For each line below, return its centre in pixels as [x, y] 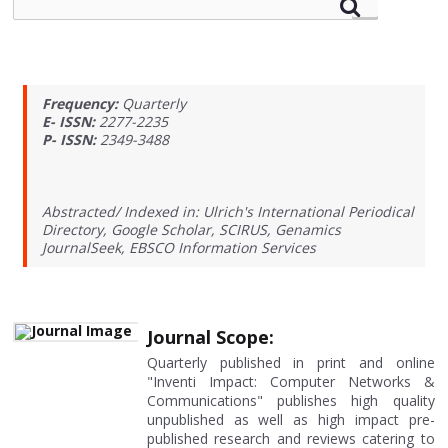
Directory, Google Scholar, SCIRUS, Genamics [192, 229]
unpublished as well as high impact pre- [290, 419]
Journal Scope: [210, 337]
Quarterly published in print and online [290, 362]
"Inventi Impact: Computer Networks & [290, 381]
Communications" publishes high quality [290, 400]
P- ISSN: [69, 139]
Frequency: [80, 103]
